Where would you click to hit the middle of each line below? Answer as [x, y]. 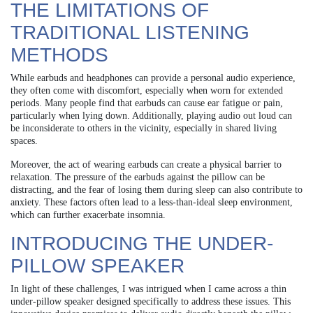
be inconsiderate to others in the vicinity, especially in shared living [144, 128]
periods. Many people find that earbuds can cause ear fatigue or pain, [147, 103]
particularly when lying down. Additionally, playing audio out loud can [151, 115]
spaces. [24, 140]
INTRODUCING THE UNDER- [142, 243]
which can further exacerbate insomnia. [88, 214]
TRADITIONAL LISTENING [130, 32]
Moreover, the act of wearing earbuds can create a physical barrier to [146, 164]
